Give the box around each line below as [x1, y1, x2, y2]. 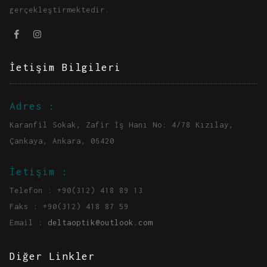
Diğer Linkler [10, 250, 95, 263]
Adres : [10, 100, 55, 113]
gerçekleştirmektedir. [10, 5, 110, 14]
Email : [10, 218, 48, 228]
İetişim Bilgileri [10, 61, 121, 73]
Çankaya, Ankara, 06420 [10, 136, 114, 146]
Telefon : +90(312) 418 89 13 [10, 186, 143, 195]
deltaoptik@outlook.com [48, 218, 153, 228]
